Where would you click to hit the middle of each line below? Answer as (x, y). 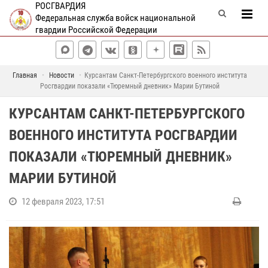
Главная (25, 75)
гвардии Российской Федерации (96, 30)
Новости (61, 75)
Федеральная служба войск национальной (115, 18)
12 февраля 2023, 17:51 (63, 202)
